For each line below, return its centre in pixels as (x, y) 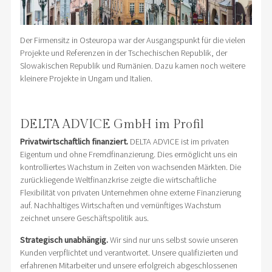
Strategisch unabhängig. (64, 240)
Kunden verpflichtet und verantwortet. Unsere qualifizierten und (129, 252)
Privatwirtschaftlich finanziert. (74, 141)
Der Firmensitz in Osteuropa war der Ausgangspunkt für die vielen (132, 40)
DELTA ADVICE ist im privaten (178, 141)
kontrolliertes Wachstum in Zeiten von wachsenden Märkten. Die (130, 167)
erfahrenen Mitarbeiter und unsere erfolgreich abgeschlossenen (128, 265)
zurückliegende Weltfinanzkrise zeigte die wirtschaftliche (118, 179)
